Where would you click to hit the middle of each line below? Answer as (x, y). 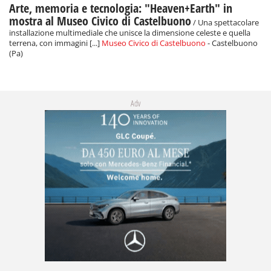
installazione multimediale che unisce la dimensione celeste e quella (130, 33)
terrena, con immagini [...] (55, 44)
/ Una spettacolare (225, 23)
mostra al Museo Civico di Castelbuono (100, 21)
